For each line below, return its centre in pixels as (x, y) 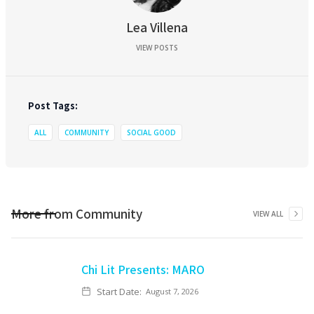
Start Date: (119, 292)
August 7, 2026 (172, 291)
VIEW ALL (268, 214)
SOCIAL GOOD (151, 132)
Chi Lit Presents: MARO (143, 269)
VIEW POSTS (157, 48)
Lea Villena (157, 27)
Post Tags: (53, 105)
